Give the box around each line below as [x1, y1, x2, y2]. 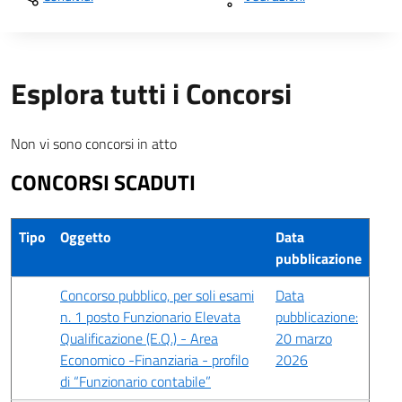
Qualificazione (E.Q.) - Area [60, 328, 218, 349]
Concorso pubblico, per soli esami [60, 284, 254, 306]
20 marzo [275, 328, 332, 349]
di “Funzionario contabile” [60, 371, 211, 392]
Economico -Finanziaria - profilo [60, 349, 249, 371]
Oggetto [60, 226, 111, 248]
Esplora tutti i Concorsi [11, 72, 292, 115]
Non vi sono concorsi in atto [11, 133, 177, 154]
